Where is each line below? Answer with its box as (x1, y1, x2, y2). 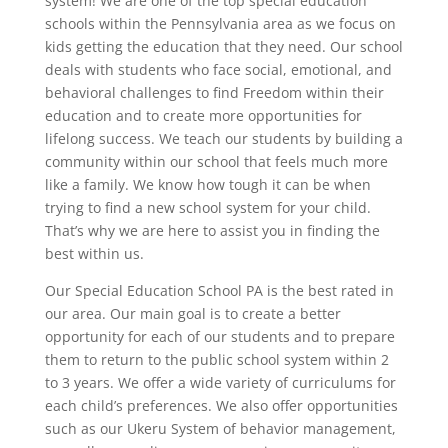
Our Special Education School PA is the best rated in (44, 280, 394, 300)
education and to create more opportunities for (44, 105, 362, 125)
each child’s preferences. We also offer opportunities (44, 395, 398, 415)
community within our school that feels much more (44, 151, 388, 171)
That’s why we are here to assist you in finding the (44, 220, 380, 240)
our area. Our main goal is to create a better (44, 303, 341, 323)
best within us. (44, 243, 144, 263)
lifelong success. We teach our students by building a (44, 128, 403, 148)
